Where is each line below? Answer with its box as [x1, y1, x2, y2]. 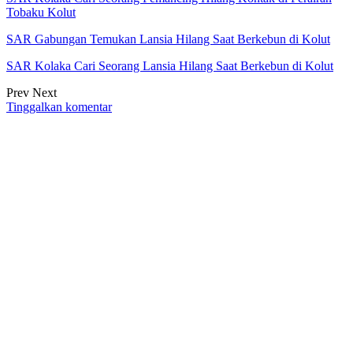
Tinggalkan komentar [6, 100, 112, 114]
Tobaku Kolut [6, 6, 76, 20]
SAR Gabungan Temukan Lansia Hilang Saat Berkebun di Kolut [6, 32, 330, 46]
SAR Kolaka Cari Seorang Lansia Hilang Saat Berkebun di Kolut [6, 59, 333, 73]
